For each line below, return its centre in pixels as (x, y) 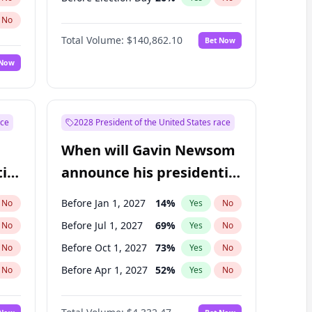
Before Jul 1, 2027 (102, 225)
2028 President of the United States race (152, 122)
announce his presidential (151, 172)
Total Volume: (92, 40)
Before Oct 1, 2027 (104, 248)
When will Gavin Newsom (148, 150)
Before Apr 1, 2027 (104, 270)
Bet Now (220, 40)
